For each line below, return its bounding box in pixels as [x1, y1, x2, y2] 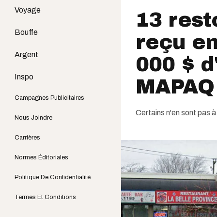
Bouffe [15, 28, 38, 36]
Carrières [15, 134, 40, 141]
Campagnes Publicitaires [15, 94, 84, 101]
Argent [15, 50, 38, 59]
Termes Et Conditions [15, 194, 76, 201]
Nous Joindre [15, 114, 52, 121]
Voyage [15, 6, 41, 14]
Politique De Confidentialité [15, 174, 91, 181]
